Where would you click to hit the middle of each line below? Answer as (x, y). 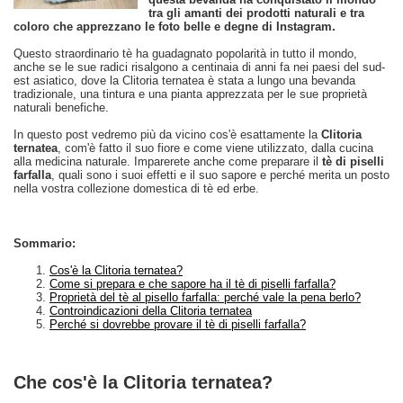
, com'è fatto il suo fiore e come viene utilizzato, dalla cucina (215, 148)
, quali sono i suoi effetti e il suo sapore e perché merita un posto (220, 175)
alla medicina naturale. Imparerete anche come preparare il (168, 161)
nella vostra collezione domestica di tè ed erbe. (136, 188)
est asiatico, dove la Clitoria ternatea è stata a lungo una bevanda (184, 81)
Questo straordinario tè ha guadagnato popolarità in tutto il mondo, (185, 54)
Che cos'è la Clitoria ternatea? (143, 382)
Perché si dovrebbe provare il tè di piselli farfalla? (178, 324)
